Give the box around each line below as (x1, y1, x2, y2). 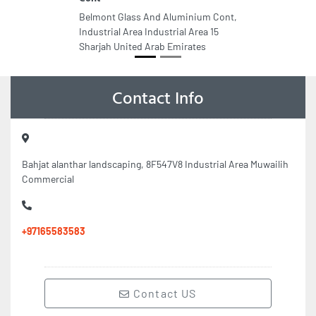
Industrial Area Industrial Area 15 (79, 25, 219, 37)
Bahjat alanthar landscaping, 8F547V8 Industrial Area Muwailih (22, 158, 288, 170)
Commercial (22, 173, 74, 185)
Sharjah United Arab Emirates (79, 40, 206, 52)
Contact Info (112, 85, 204, 110)
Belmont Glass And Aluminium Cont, (79, 11, 237, 23)
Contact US (130, 286, 197, 300)
